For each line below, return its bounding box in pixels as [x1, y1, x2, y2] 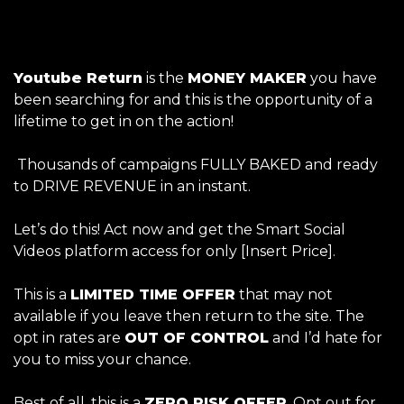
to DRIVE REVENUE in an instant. [14, 177, 254, 195]
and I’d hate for [269, 328, 382, 346]
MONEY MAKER [188, 69, 307, 87]
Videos [14, 242, 64, 260]
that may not [235, 285, 333, 303]
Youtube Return [14, 69, 142, 87]
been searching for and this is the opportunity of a [14, 90, 372, 108]
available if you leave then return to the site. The [14, 307, 364, 325]
